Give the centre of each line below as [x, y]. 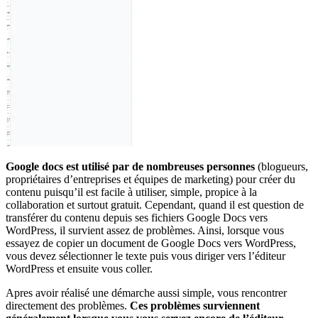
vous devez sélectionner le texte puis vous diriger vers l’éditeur [146, 256]
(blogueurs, [281, 166]
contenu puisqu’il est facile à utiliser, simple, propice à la [131, 192]
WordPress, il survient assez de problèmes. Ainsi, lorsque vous [145, 230]
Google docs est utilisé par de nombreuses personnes [130, 166]
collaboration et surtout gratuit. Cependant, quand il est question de [155, 204]
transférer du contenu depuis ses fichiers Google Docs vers [137, 217]
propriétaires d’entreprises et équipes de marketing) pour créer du [150, 179]
